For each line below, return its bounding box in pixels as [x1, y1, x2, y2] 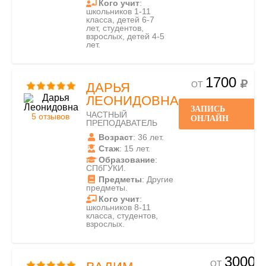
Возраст [99, 132, 133, 142]
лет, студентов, [86, 23, 144, 33]
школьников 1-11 [86, 7, 151, 16]
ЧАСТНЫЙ [86, 110, 127, 119]
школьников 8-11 [86, 202, 151, 212]
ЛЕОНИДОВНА [86, 93, 179, 108]
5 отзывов [31, 112, 69, 121]
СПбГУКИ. [86, 163, 126, 173]
